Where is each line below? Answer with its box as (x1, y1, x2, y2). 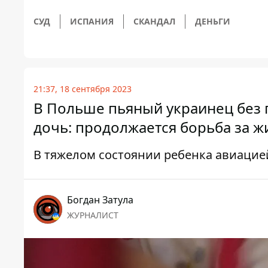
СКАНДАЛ (133, 16, 175, 28)
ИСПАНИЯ (70, 16, 114, 28)
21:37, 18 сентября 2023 (33, 83, 132, 95)
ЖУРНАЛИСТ (67, 209, 118, 221)
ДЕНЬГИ (195, 16, 230, 28)
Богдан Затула (67, 193, 133, 207)
